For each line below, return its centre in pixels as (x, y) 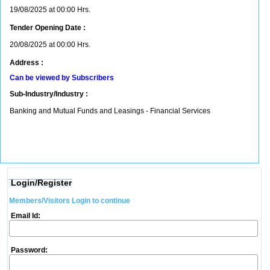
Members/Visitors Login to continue (69, 201)
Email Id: (24, 216)
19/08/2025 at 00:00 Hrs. (50, 10)
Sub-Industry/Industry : (49, 94)
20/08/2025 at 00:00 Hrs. (50, 45)
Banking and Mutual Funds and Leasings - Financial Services (111, 111)
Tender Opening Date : (48, 28)
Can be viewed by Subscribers (62, 78)
